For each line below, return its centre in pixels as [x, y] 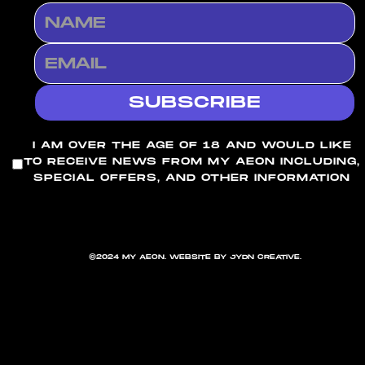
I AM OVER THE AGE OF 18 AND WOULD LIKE [192, 146]
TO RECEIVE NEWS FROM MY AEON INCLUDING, [192, 162]
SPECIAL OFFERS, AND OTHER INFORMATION [192, 178]
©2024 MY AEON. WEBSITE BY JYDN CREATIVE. [195, 257]
